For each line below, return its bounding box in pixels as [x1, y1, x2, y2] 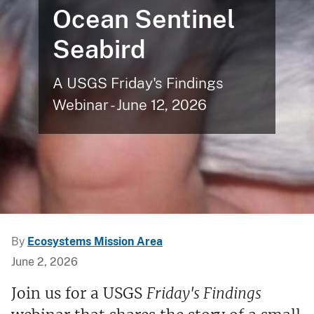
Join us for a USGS [11, 284, 146, 303]
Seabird [52, 34, 146, 64]
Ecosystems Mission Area [27, 235, 163, 249]
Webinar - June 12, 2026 [52, 95, 207, 114]
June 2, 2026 [11, 255, 78, 269]
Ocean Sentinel [52, 4, 235, 34]
